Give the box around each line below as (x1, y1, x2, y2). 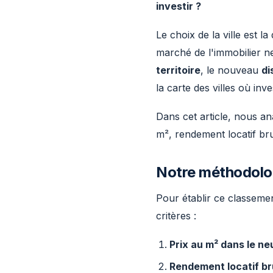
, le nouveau (200, 64, 261, 76)
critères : (156, 210, 196, 222)
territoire (156, 64, 200, 76)
